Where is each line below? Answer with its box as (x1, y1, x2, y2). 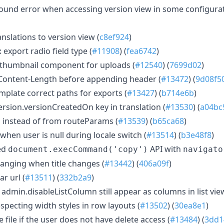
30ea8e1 (174, 199, 206, 211)
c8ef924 (99, 31, 129, 42)
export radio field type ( (1, 45, 92, 56)
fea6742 (126, 45, 156, 56)
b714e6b (161, 87, 194, 98)
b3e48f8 (181, 129, 211, 140)
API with (148, 143, 183, 154)
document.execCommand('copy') (8, 144, 148, 154)
